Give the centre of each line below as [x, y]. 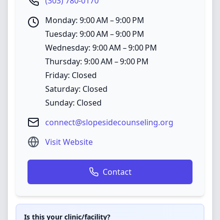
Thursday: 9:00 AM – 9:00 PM [97, 61]
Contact [117, 172]
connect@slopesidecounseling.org [109, 122]
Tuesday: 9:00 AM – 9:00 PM [95, 34]
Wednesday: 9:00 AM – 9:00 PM [101, 48]
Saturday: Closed [76, 89]
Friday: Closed [71, 75]
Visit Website [69, 142]
